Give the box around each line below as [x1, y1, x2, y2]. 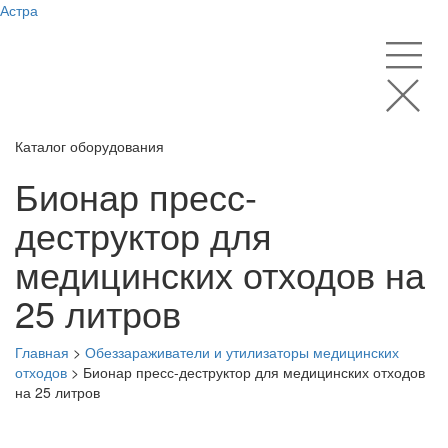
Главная [15, 342, 69, 362]
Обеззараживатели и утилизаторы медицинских [85, 342, 399, 362]
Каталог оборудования [15, 136, 164, 156]
